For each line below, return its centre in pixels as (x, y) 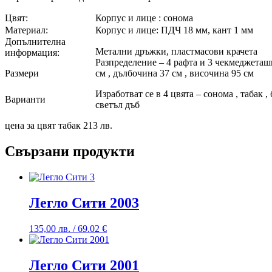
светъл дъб (117, 105)
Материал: (26, 30)
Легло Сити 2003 (84, 203)
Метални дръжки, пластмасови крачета (176, 52)
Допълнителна (35, 42)
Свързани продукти (70, 151)
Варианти (25, 100)
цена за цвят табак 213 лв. (59, 126)
